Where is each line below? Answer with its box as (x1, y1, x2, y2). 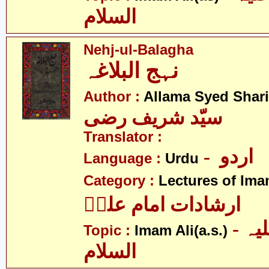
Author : (83, 89, 144, 104)
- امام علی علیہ (228, 218, 244, 240)
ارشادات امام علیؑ (83, 194, 241, 216)
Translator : (83, 129, 162, 145)
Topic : (83, 223, 134, 238)
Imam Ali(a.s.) (134, 223, 228, 238)
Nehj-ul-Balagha (83, 42, 193, 58)
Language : (83, 151, 165, 166)
